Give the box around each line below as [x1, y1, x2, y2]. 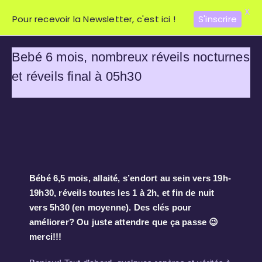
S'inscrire [198, 12, 237, 25]
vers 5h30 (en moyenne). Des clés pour [29, 202, 192, 212]
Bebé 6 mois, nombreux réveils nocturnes [12, 50, 250, 64]
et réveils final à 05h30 [12, 69, 142, 84]
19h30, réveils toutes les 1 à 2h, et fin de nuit [29, 188, 215, 198]
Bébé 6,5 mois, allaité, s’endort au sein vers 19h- [29, 173, 232, 183]
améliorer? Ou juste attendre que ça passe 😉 [29, 217, 219, 227]
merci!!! [29, 232, 62, 242]
